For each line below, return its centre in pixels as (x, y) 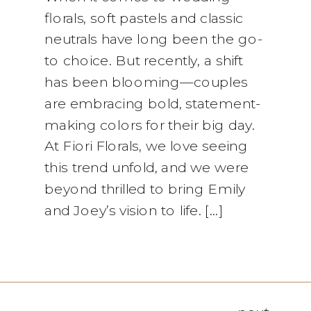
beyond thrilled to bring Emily (145, 188)
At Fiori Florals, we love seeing (146, 146)
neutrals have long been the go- (154, 39)
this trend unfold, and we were (147, 167)
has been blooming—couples (146, 82)
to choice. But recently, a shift (144, 60)
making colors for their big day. (150, 124)
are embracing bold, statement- (153, 103)
